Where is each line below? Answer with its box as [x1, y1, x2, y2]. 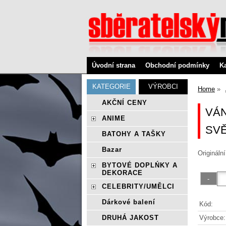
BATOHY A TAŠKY [102, 130, 166, 138]
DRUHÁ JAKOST [102, 214, 159, 221]
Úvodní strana [92, 62, 135, 69]
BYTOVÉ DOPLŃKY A [102, 161, 178, 169]
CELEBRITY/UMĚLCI [102, 183, 175, 190]
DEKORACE [102, 169, 143, 177]
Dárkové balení [102, 198, 155, 206]
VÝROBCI [148, 83, 178, 90]
